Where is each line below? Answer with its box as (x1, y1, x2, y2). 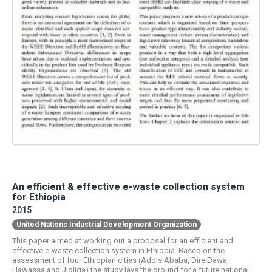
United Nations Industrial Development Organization (16, 220, 197, 229)
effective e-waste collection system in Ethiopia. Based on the (12, 245, 225, 255)
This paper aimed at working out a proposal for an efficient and (12, 236, 233, 245)
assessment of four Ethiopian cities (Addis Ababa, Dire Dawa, (12, 255, 229, 265)
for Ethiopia (12, 191, 66, 203)
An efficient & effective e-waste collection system (12, 180, 245, 192)
